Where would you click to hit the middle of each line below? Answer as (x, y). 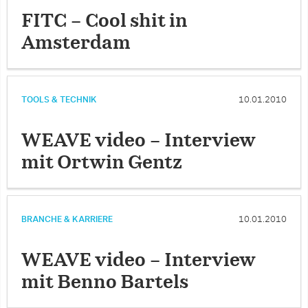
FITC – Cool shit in (104, 21)
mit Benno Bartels (105, 282)
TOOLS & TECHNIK (59, 99)
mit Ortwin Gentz (102, 163)
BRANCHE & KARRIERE (67, 219)
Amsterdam (76, 43)
